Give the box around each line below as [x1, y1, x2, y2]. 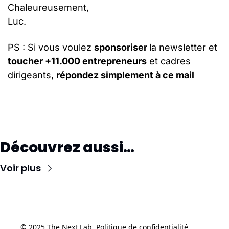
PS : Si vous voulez [8, 42, 94, 53]
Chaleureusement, [8, 2, 89, 13]
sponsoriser [94, 42, 149, 53]
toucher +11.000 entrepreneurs [8, 56, 147, 66]
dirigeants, [8, 70, 56, 80]
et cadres [147, 56, 191, 66]
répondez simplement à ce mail [56, 70, 194, 80]
